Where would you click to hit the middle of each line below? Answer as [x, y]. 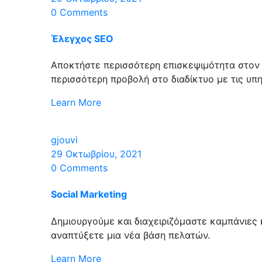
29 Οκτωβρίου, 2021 [96, 154]
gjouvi [64, 140]
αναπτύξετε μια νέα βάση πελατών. [130, 235]
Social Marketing [89, 194]
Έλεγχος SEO [82, 38]
